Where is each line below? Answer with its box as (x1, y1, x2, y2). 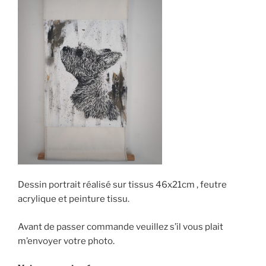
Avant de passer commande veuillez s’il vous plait (18, 221, 223, 232)
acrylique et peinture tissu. (18, 194, 129, 205)
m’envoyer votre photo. (18, 235, 115, 246)
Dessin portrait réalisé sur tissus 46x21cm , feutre (18, 179, 227, 191)
